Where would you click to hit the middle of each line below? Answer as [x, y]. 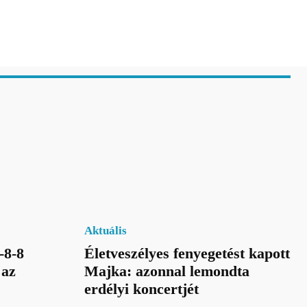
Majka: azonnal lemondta [167, 271]
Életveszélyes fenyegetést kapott [187, 253]
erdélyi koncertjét [141, 288]
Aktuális [105, 230]
